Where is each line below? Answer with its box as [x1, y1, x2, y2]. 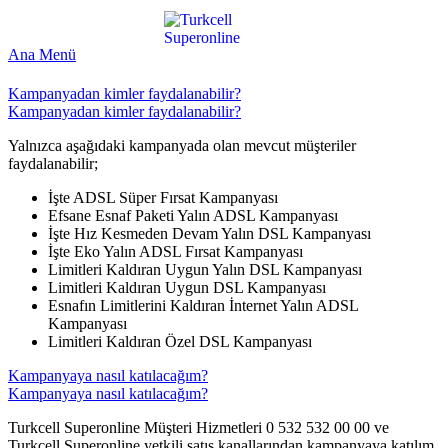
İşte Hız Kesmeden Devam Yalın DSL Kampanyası [48, 225, 371, 243]
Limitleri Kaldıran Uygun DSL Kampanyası [48, 279, 326, 297]
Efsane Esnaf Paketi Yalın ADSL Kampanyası [48, 207, 338, 225]
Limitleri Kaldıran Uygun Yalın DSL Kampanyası [48, 261, 362, 279]
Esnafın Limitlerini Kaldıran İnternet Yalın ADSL [48, 297, 358, 315]
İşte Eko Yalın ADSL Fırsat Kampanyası [48, 243, 303, 261]
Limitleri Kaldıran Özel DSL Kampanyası [48, 333, 312, 351]
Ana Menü [8, 46, 76, 63]
